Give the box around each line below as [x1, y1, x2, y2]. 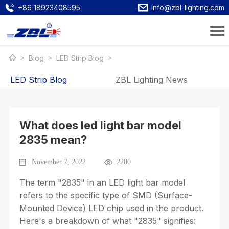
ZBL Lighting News [116, 75, 188, 85]
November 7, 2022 [31, 158, 86, 166]
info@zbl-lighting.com [151, 3, 225, 12]
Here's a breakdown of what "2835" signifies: [19, 216, 196, 226]
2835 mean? [19, 133, 87, 146]
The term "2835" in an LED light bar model [19, 177, 185, 188]
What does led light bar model [19, 119, 181, 132]
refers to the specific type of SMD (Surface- [19, 190, 192, 200]
